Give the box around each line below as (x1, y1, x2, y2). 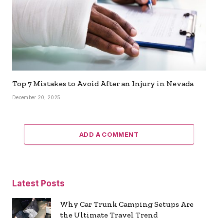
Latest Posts (12, 178, 65, 188)
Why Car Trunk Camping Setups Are (60, 199, 194, 209)
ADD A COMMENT (79, 130, 139, 138)
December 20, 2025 (12, 94, 61, 100)
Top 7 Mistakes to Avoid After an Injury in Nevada (12, 78, 194, 88)
